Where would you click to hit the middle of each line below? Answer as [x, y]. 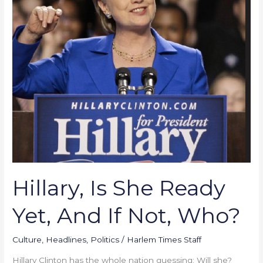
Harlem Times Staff [164, 239]
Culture [27, 239]
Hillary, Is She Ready [119, 188]
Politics [105, 239]
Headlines [66, 239]
